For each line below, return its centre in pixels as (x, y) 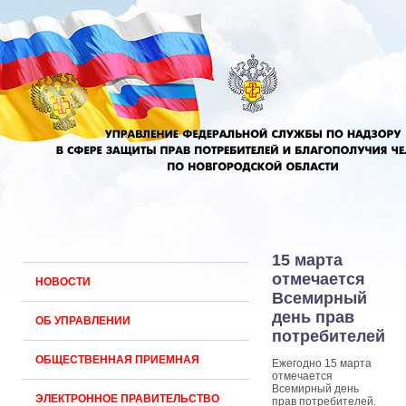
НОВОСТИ (63, 282)
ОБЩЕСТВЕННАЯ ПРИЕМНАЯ (117, 360)
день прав (313, 317)
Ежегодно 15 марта (322, 363)
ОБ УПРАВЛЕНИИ (83, 321)
